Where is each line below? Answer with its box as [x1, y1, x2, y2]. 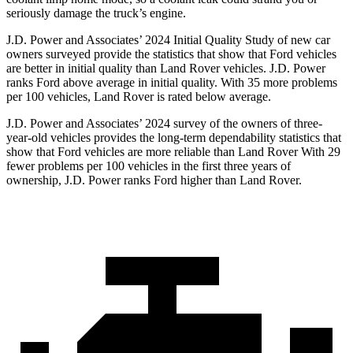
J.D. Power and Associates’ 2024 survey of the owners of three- [6, 117, 322, 131]
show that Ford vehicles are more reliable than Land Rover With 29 [6, 145, 340, 159]
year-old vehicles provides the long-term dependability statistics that [6, 131, 341, 145]
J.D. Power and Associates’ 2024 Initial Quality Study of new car [6, 33, 330, 47]
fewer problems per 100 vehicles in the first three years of [6, 159, 291, 173]
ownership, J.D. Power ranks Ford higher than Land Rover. [6, 173, 302, 188]
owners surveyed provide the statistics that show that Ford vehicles [6, 47, 336, 61]
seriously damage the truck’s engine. [6, 6, 186, 20]
